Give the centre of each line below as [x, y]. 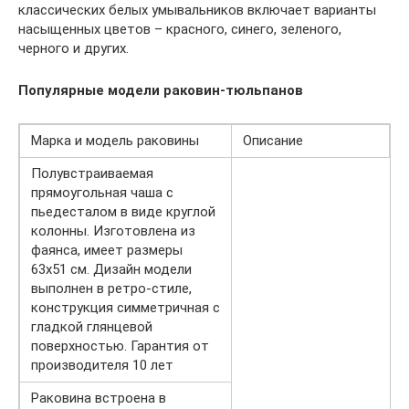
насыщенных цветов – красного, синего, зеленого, [180, 29]
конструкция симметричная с [126, 307]
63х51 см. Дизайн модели [111, 269]
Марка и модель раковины [115, 140]
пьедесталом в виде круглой [123, 211]
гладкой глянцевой [92, 326]
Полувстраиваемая [92, 173]
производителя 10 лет [102, 365]
